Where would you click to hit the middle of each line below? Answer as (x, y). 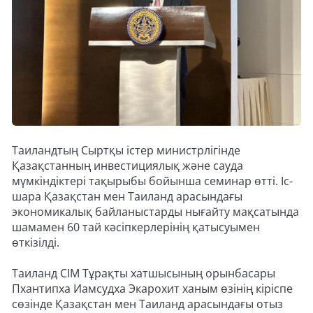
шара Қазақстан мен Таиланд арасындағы (127, 196)
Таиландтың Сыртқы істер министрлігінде (126, 150)
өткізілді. (36, 242)
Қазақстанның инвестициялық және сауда (128, 165)
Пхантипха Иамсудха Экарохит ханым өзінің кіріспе (152, 288)
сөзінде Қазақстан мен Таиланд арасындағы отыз (147, 304)
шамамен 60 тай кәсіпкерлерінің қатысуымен (136, 227)
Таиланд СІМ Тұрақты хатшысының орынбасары (144, 273)
